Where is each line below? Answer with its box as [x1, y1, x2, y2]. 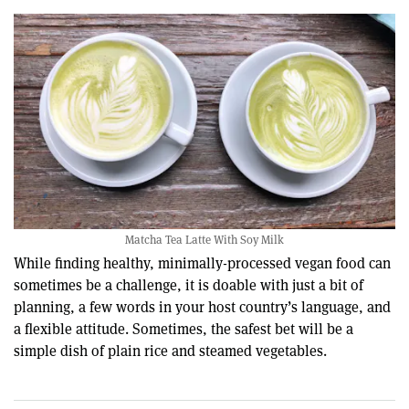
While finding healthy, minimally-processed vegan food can [14, 254, 391, 274]
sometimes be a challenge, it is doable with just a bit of [14, 276, 363, 296]
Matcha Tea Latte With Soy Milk [125, 232, 284, 248]
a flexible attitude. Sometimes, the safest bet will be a [14, 320, 353, 340]
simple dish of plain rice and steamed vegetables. [14, 341, 327, 362]
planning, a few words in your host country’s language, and [14, 298, 391, 318]
